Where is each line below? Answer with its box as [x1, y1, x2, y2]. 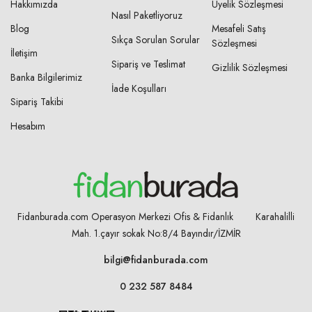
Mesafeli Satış [212, 22, 267, 36]
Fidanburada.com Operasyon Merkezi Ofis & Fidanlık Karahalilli [17, 210, 295, 224]
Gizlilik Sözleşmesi [212, 61, 288, 75]
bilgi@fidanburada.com [104, 253, 208, 267]
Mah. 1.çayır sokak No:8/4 [71, 226, 181, 240]
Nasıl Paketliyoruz [111, 8, 182, 22]
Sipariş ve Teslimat [111, 57, 185, 71]
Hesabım [10, 119, 45, 133]
